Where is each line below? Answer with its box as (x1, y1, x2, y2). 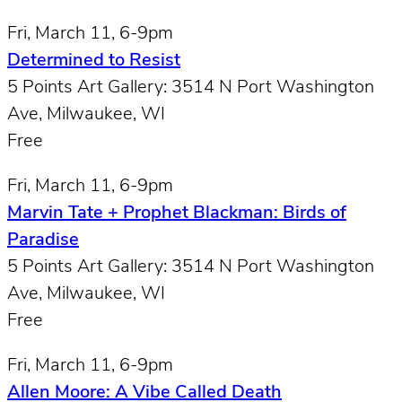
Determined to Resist (7, 51, 180, 70)
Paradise (7, 231, 79, 249)
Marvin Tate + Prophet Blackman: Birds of (7, 204, 346, 223)
